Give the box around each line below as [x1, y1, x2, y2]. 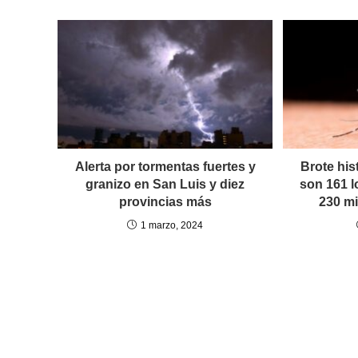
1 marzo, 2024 [141, 220, 204, 232]
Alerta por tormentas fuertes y [74, 160, 256, 174]
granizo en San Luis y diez [86, 177, 245, 192]
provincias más [118, 195, 212, 209]
